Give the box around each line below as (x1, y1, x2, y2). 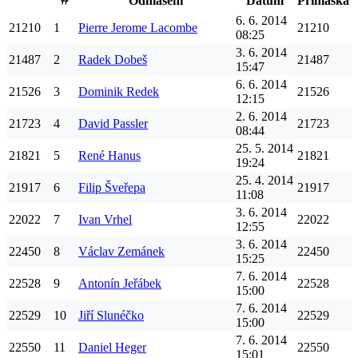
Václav (78, 245, 114, 259)
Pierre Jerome (78, 21, 147, 35)
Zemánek (117, 245, 165, 259)
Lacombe (150, 21, 197, 35)
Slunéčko (97, 308, 144, 323)
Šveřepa (105, 181, 145, 195)
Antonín (78, 276, 120, 291)
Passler (113, 117, 148, 131)
